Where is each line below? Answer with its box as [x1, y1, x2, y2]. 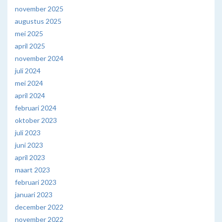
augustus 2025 [15, 16, 61, 25]
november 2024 [15, 54, 63, 62]
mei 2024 [15, 78, 43, 87]
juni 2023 [15, 140, 43, 149]
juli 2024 [15, 66, 41, 75]
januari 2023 [15, 190, 53, 199]
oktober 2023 [15, 115, 57, 124]
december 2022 [15, 202, 63, 211]
